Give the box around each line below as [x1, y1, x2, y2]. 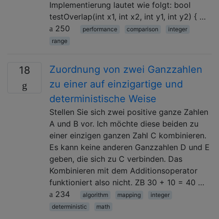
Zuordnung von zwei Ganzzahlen [49, 63, 202, 75]
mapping [117, 191, 141, 198]
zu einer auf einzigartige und [49, 78, 183, 90]
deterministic [51, 202, 87, 210]
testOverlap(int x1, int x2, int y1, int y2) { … [49, 11, 206, 22]
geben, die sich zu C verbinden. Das [49, 153, 182, 164]
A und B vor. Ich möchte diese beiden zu [49, 118, 198, 129]
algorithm [82, 191, 108, 198]
